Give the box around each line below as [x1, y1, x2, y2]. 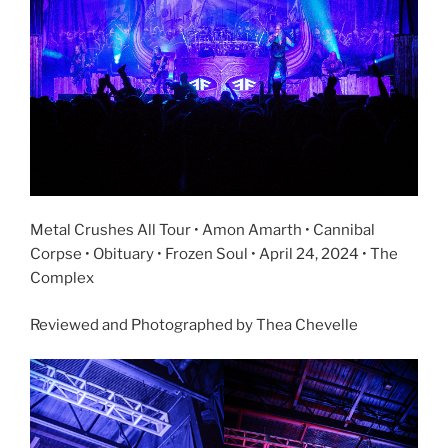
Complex [30, 269, 94, 288]
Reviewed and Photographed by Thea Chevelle [30, 315, 358, 334]
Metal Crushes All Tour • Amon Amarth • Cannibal [30, 221, 375, 240]
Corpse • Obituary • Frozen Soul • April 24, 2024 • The [30, 245, 398, 264]
